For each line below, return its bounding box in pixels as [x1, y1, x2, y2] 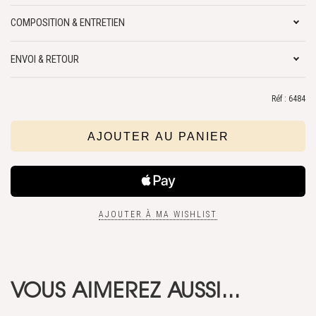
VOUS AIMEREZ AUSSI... [11, 278, 241, 303]
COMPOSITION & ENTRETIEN [11, 16, 125, 30]
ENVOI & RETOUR [11, 52, 79, 66]
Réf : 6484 [272, 94, 305, 104]
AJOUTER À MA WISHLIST [99, 209, 217, 220]
